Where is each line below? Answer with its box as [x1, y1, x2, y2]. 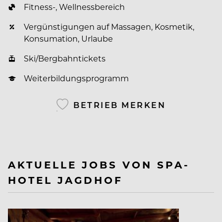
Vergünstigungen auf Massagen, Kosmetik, [24, 21, 194, 32]
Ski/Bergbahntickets [24, 53, 106, 64]
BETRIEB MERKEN [73, 99, 166, 110]
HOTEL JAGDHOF [8, 173, 123, 187]
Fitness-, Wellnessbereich [24, 1, 125, 12]
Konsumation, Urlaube [24, 33, 113, 44]
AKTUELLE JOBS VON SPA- [8, 158, 190, 171]
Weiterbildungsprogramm [24, 73, 129, 84]
